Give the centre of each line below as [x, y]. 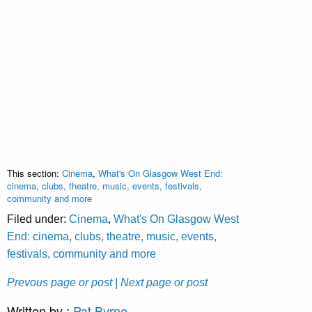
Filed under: [38, 219]
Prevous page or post [60, 283]
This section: [34, 173]
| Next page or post [161, 283]
